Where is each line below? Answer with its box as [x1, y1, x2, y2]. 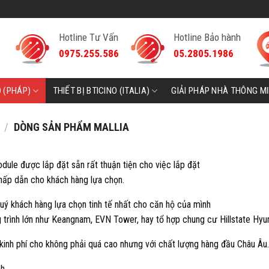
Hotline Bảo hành [174, 31, 241, 43]
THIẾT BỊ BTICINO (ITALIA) [52, 85, 150, 96]
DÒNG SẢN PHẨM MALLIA [11, 121, 130, 133]
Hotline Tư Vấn [58, 31, 118, 43]
